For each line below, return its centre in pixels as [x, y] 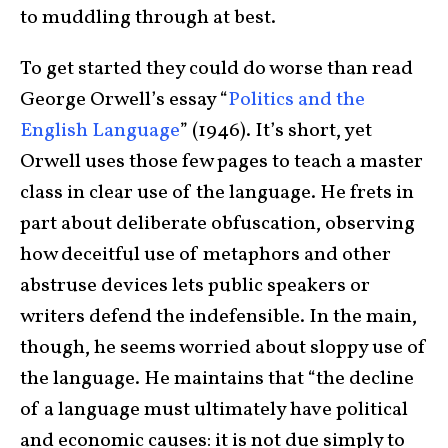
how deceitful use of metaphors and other [205, 255]
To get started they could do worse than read [216, 69]
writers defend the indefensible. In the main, [218, 317]
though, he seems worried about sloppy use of [223, 348]
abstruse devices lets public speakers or [195, 286]
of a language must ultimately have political [214, 410]
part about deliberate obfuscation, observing [217, 224]
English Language [100, 131]
